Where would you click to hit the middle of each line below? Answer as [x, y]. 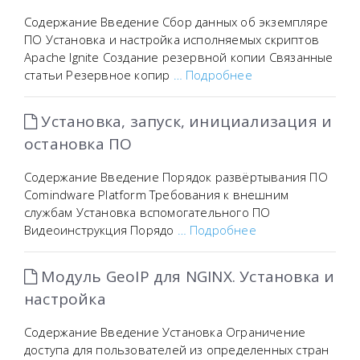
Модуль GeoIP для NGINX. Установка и [186, 276]
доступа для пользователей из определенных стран [177, 350]
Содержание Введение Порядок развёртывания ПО [176, 177]
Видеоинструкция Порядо [101, 230]
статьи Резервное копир [99, 75]
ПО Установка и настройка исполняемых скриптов [172, 39]
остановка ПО [78, 144]
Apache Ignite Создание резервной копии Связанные [179, 57]
